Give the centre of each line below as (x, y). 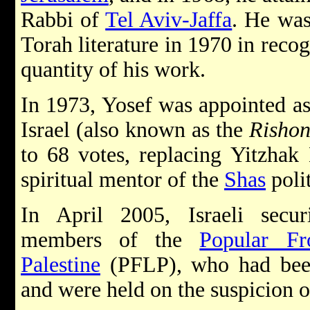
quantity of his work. (113, 69)
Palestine (61, 264)
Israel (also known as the (135, 129)
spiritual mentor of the (122, 179)
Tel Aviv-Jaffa (169, 19)
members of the (110, 239)
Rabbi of (63, 19)
